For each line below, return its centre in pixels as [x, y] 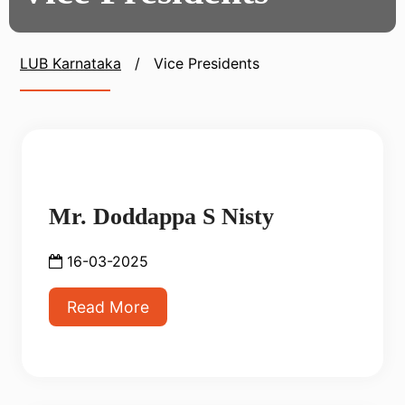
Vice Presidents [207, 63]
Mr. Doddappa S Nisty [161, 217]
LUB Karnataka [71, 63]
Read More [108, 307]
